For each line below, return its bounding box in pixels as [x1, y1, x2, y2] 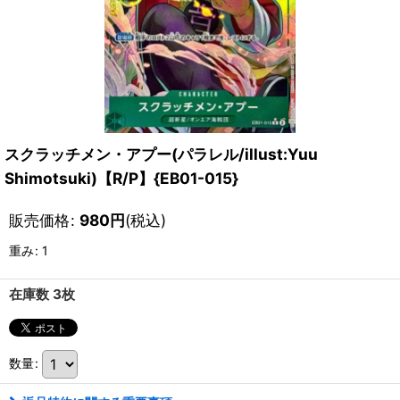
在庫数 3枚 [9, 286, 75, 303]
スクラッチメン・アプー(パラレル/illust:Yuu [4, 145, 318, 163]
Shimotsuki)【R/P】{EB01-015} [4, 169, 238, 187]
